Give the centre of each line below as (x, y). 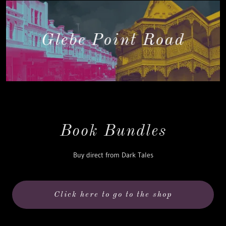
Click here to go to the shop (113, 195)
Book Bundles (113, 132)
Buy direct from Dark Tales (113, 155)
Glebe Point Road (113, 41)
